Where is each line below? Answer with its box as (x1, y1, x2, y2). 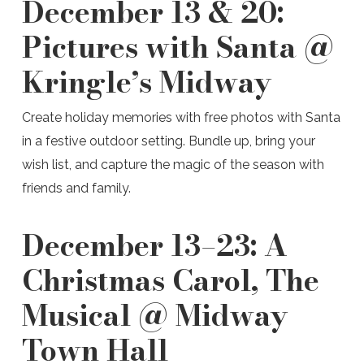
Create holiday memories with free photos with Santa (21, 110, 340, 125)
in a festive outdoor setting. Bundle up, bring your (21, 133, 315, 149)
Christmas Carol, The (21, 258, 319, 302)
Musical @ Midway (21, 292, 288, 337)
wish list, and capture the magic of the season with (21, 157, 324, 172)
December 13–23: (21, 223, 264, 267)
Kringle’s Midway (21, 59, 271, 104)
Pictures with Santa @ (21, 24, 334, 69)
